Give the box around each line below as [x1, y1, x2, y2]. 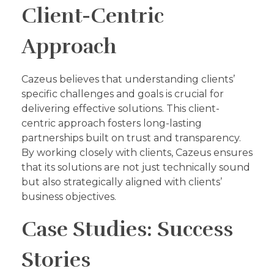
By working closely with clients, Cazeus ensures [21, 146, 253, 158]
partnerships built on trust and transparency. [21, 131, 241, 144]
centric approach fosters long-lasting [21, 117, 202, 129]
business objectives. [21, 190, 116, 202]
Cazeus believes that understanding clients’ [21, 73, 235, 85]
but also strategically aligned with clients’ [21, 176, 222, 188]
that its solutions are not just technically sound [21, 161, 250, 173]
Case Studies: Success [21, 216, 233, 242]
